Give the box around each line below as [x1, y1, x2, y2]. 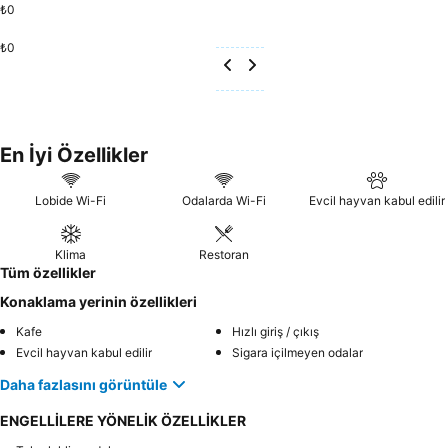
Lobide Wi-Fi [35, 193, 107, 208]
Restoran [198, 247, 249, 262]
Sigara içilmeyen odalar [232, 345, 363, 360]
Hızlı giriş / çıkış [232, 324, 319, 339]
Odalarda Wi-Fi [181, 193, 266, 208]
